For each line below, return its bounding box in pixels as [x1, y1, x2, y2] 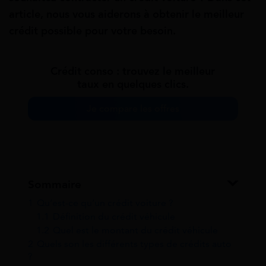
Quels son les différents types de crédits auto [37, 237, 232, 251]
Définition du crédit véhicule [53, 210, 175, 223]
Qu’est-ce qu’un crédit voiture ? [37, 197, 173, 210]
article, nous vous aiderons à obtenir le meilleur [9, 7, 244, 21]
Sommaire [28, 178, 81, 192]
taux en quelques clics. [77, 78, 189, 91]
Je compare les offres [87, 103, 179, 115]
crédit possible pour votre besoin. [9, 24, 176, 37]
